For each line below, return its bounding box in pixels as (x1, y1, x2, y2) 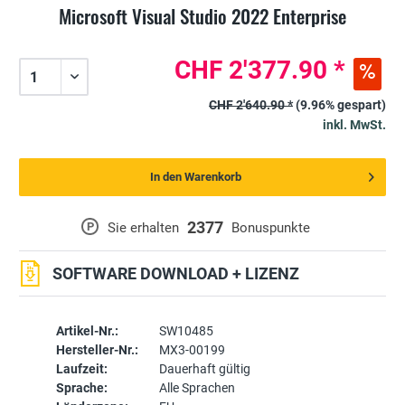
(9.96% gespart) (296, 98, 386, 113)
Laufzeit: (55, 362, 108, 377)
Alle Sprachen (158, 381, 235, 396)
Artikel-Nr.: (55, 324, 118, 339)
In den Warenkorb (149, 170, 241, 184)
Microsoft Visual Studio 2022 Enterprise (59, 2, 346, 31)
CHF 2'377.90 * (174, 55, 345, 86)
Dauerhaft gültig (158, 362, 250, 377)
